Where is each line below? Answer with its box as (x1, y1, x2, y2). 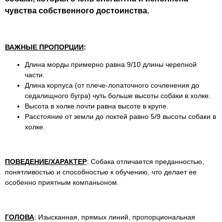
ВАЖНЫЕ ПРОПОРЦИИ (5, 43, 84, 51)
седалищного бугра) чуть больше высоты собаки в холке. (25, 91, 211, 100)
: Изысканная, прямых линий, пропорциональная (34, 213, 195, 221)
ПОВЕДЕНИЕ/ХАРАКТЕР (5, 157, 87, 166)
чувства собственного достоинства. (5, 6, 149, 15)
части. (25, 70, 45, 79)
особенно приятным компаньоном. (5, 178, 119, 186)
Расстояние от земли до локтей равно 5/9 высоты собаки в (25, 112, 216, 120)
